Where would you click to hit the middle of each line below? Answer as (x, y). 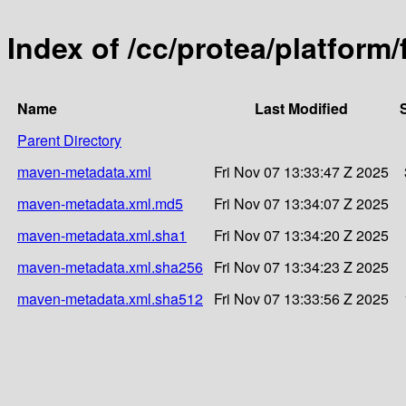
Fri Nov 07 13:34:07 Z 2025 (301, 203)
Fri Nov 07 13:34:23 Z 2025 (301, 266)
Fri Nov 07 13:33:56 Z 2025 (301, 298)
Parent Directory (69, 140)
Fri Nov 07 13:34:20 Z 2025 (301, 235)
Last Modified (301, 108)
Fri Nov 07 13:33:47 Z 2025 (301, 171)
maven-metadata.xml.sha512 (110, 298)
